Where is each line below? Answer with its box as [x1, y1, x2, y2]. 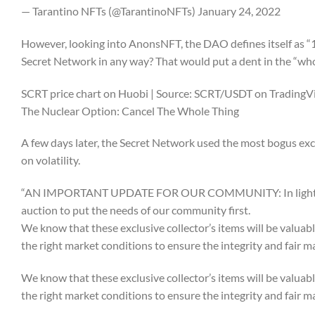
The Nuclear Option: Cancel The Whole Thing [21, 103, 239, 117]
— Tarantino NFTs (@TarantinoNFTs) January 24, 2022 [21, 4, 281, 18]
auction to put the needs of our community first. [21, 203, 250, 217]
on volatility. [21, 153, 80, 167]
